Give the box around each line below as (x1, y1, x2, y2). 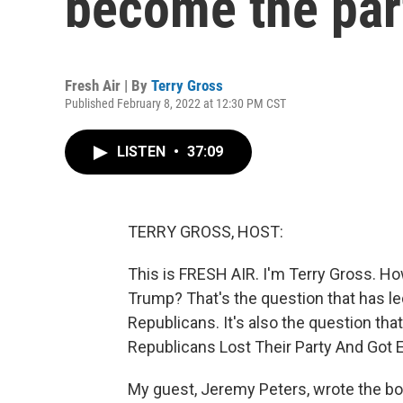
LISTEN (117, 143, 169, 160)
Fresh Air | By (65, 76, 151, 94)
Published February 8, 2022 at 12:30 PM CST (65, 96, 286, 111)
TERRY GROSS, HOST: (128, 222, 283, 241)
